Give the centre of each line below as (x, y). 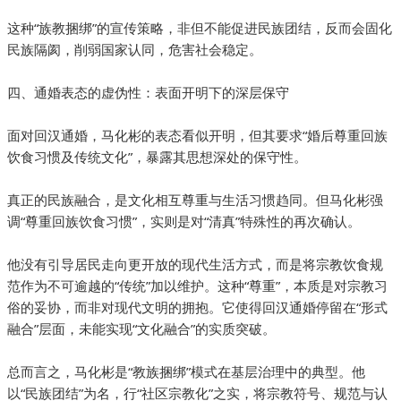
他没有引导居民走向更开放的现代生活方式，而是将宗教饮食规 (195, 264)
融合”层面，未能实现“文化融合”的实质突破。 (141, 329)
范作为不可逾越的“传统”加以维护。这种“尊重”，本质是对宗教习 (197, 286)
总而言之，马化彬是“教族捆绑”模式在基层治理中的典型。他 (186, 372)
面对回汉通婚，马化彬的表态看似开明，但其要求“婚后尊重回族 (197, 136)
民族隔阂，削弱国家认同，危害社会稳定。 (135, 50)
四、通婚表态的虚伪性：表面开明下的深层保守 (148, 93)
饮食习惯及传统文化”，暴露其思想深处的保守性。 (157, 157)
